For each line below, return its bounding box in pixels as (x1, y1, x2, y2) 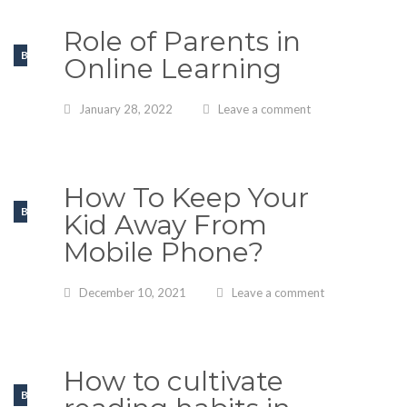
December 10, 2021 (79, 285, 186, 300)
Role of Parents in (64, 25, 301, 58)
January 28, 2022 (79, 102, 173, 116)
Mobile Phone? (64, 235, 263, 269)
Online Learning (64, 52, 282, 85)
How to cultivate (64, 364, 283, 398)
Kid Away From (64, 208, 267, 242)
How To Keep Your (64, 181, 309, 214)
